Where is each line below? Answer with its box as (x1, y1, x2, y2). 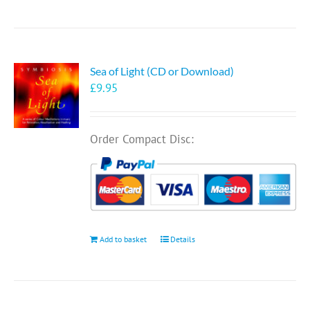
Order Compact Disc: (90, 131, 194, 147)
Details (170, 233, 196, 244)
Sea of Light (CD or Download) (90, 64, 235, 77)
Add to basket (100, 233, 147, 244)
